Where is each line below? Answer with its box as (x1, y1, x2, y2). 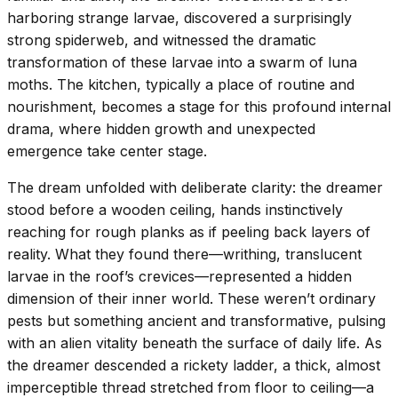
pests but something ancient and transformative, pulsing (7, 311, 386, 330)
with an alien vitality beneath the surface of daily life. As (7, 333, 382, 352)
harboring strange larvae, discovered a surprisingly (7, 8, 352, 27)
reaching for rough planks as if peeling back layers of (7, 222, 370, 241)
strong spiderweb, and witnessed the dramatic (7, 30, 316, 49)
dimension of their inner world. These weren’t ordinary (7, 289, 376, 307)
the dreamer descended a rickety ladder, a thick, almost (7, 355, 380, 374)
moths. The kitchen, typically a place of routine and (7, 75, 354, 93)
